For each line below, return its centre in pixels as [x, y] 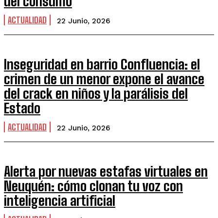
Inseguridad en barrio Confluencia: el [102, 64]
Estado [22, 108]
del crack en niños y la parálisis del [96, 93]
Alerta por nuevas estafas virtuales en [106, 171]
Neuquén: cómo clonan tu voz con [93, 186]
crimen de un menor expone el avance [104, 79]
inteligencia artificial [60, 200]
